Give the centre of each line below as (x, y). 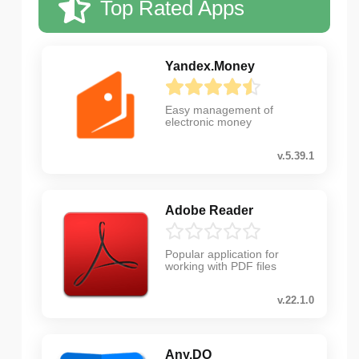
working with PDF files (221, 266)
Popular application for (222, 254)
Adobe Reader (209, 211)
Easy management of (219, 110)
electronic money (208, 122)
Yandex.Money (210, 67)
